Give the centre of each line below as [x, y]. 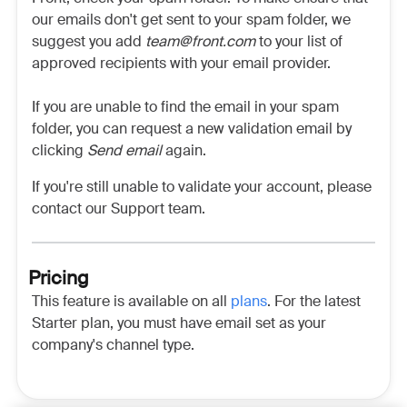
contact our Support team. [119, 209]
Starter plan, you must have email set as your [179, 323]
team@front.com [202, 42]
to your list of [301, 42]
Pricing [59, 278]
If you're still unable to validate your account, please [202, 187]
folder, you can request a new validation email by [192, 129]
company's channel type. [113, 345]
